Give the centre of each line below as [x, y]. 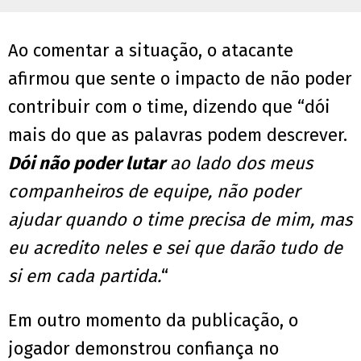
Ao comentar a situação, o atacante [151, 51]
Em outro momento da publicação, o [153, 321]
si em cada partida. [85, 276]
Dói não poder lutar [87, 164]
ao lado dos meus [239, 164]
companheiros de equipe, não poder [154, 192]
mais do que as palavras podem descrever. [178, 135]
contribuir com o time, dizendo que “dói [169, 107]
